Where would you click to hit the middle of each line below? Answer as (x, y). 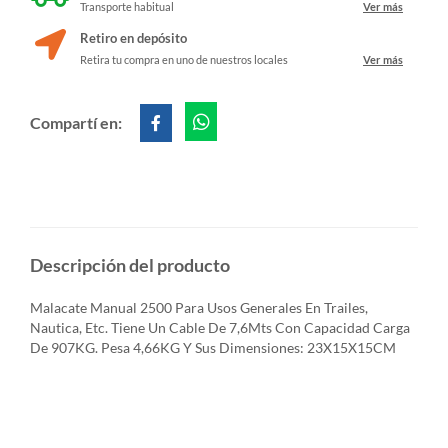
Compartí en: (77, 122)
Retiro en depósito (133, 37)
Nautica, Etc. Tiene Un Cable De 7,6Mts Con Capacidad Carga (220, 327)
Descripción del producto (130, 264)
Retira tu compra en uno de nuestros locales (184, 59)
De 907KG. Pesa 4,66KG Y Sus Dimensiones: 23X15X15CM (213, 347)
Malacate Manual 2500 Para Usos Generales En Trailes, (199, 307)
